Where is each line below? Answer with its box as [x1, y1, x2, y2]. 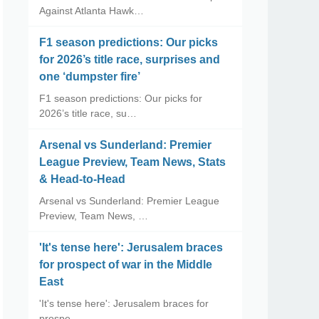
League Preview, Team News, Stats [39, 156, 226, 168]
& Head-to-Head [39, 173, 125, 185]
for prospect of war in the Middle [39, 258, 212, 271]
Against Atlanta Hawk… [39, 5, 144, 16]
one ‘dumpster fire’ [39, 70, 140, 83]
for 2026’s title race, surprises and [39, 53, 220, 66]
